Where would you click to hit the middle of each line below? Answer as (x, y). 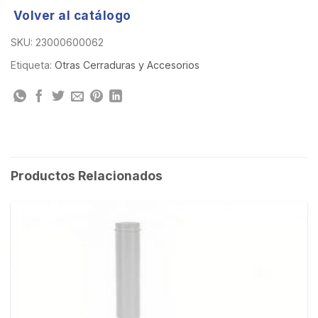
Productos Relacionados (87, 175)
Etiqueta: (33, 65)
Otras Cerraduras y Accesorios (127, 65)
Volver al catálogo (72, 15)
